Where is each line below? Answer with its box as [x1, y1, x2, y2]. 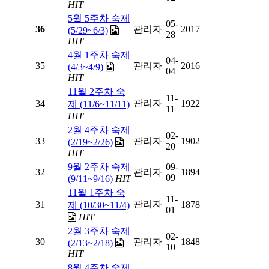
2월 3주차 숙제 [68, 226, 130, 237]
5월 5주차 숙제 [68, 13, 130, 24]
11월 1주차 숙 [68, 187, 125, 198]
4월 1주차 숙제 [68, 50, 130, 61]
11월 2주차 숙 [68, 86, 125, 97]
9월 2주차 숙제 [68, 162, 130, 172]
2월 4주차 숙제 [68, 125, 130, 136]
